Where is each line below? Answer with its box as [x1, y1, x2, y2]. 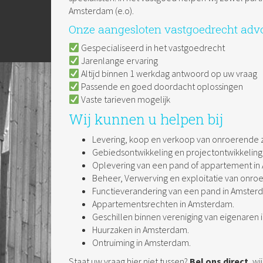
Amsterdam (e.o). [69, 4, 134, 16]
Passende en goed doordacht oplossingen [79, 80, 244, 92]
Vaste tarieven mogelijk [79, 93, 171, 105]
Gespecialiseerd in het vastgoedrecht [79, 41, 225, 53]
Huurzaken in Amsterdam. [92, 223, 189, 235]
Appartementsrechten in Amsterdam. [92, 197, 234, 210]
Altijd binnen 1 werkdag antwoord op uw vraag [79, 67, 258, 79]
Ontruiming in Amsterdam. [92, 236, 191, 248]
